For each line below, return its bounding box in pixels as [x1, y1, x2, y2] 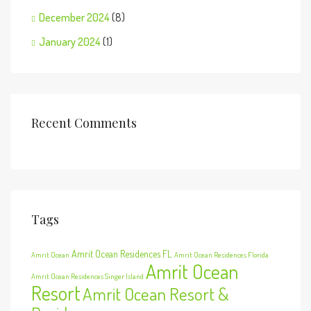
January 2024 [39, 35, 101, 49]
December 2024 [39, 10, 110, 24]
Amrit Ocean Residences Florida [174, 250, 269, 260]
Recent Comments [31, 115, 137, 131]
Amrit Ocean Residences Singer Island [31, 271, 144, 281]
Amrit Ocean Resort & [83, 283, 229, 305]
